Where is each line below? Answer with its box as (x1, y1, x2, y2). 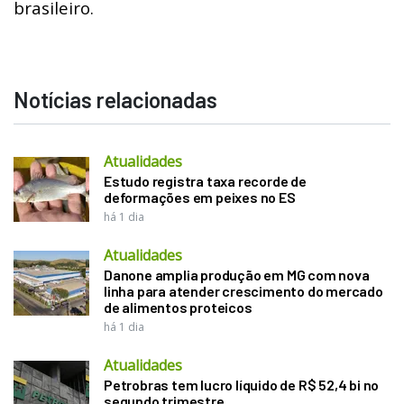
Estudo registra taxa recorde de (104, 171, 307, 189)
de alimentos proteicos (104, 298, 252, 316)
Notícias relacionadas (14, 86, 217, 113)
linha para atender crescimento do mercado (104, 281, 383, 299)
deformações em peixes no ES (104, 188, 296, 206)
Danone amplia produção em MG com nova (104, 265, 370, 283)
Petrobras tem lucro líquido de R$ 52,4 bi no (104, 375, 380, 393)
